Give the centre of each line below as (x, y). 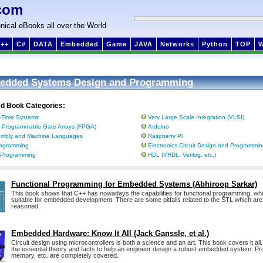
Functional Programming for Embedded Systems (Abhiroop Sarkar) (134, 184)
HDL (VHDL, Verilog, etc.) (182, 155)
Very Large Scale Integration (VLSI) (196, 117)
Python (215, 44)
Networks (177, 44)
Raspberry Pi (165, 136)
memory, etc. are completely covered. (65, 256)
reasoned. (26, 206)
